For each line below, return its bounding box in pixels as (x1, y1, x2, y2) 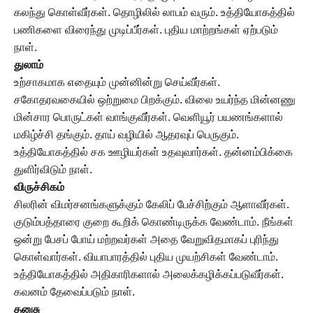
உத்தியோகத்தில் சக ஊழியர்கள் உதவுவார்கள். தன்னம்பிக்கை (14, 146, 293, 158)
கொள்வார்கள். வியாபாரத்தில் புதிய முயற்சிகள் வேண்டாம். (14, 251, 278, 263)
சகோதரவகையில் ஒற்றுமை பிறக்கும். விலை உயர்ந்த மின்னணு (14, 94, 296, 105)
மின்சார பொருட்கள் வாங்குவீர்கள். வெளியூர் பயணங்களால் (14, 111, 283, 123)
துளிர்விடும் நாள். (14, 163, 92, 175)
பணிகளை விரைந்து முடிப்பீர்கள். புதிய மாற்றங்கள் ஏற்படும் (14, 24, 278, 36)
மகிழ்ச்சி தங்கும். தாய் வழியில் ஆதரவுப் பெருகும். (14, 129, 239, 140)
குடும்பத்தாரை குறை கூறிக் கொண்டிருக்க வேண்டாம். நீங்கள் (14, 216, 293, 228)
